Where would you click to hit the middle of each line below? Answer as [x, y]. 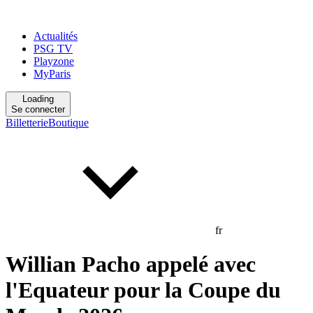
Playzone [54, 61]
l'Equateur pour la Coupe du [143, 290]
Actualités [56, 36]
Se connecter [38, 109]
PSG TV [53, 49]
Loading [38, 99]
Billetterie [27, 123]
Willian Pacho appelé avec [131, 264]
